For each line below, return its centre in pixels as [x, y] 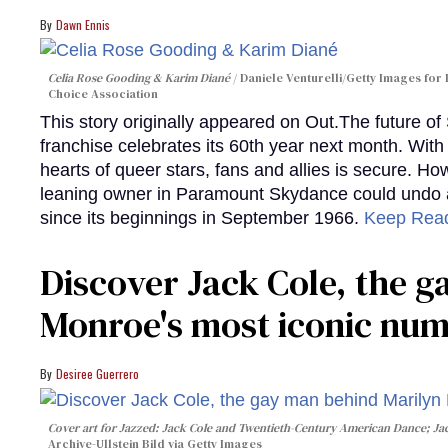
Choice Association [103, 94]
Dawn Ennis [83, 24]
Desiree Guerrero [97, 374]
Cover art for [83, 427]
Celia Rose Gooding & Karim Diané [139, 78]
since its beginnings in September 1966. [202, 218]
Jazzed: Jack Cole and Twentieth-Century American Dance [272, 427]
